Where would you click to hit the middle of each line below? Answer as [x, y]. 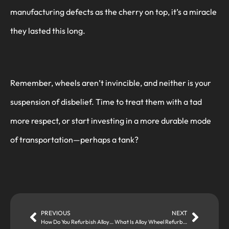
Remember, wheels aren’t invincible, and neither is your [111, 83]
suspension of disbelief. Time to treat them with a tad [106, 102]
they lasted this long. [48, 30]
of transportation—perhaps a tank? [74, 140]
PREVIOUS [56, 213]
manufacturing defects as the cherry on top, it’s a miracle [113, 12]
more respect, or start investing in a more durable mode [111, 121]
